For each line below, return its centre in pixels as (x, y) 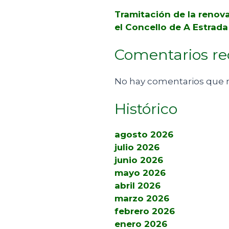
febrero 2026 (145, 211)
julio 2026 (137, 147)
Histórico (146, 109)
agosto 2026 (144, 135)
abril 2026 (138, 186)
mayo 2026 (140, 173)
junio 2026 (139, 160)
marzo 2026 (142, 199)
